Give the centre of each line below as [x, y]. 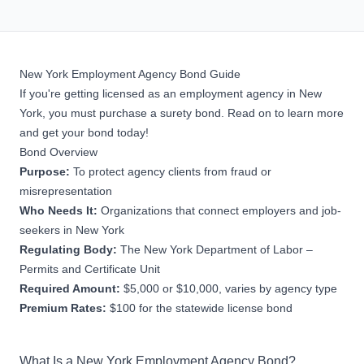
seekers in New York [72, 230]
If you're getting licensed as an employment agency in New [171, 93]
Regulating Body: [70, 249]
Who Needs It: [60, 210]
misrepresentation [67, 191]
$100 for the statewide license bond [201, 308]
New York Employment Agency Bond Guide [130, 74]
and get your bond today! [84, 132]
